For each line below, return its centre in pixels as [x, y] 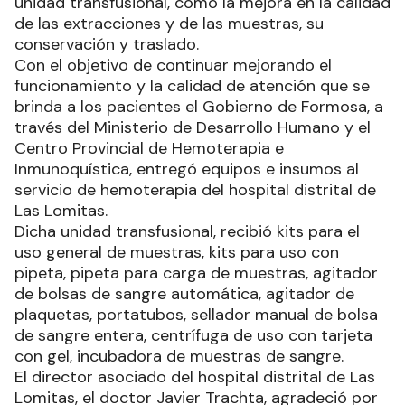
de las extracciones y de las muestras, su [169, 23]
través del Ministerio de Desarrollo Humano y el [193, 127]
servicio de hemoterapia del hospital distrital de [195, 189]
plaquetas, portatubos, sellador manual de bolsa [196, 314]
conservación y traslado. [107, 44]
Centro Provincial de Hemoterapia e [149, 148]
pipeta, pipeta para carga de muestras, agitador [196, 273]
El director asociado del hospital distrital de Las [195, 377]
